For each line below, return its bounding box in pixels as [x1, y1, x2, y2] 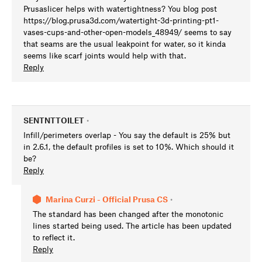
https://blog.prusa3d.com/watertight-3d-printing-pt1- [23, 15, 219, 26]
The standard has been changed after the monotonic [33, 209, 223, 219]
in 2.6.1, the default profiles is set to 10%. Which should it [23, 142, 234, 152]
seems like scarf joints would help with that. [23, 50, 186, 61]
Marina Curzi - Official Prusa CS [46, 194, 168, 205]
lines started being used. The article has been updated [33, 220, 232, 231]
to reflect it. [33, 232, 75, 243]
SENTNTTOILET [23, 115, 84, 126]
